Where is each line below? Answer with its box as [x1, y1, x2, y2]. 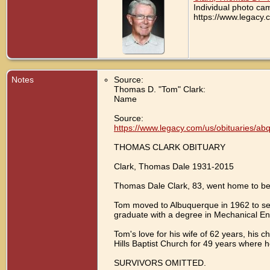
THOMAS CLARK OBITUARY [114, 142, 225, 152]
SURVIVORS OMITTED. [114, 257, 206, 268]
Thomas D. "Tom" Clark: [114, 84, 206, 94]
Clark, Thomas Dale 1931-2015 [114, 161, 234, 171]
